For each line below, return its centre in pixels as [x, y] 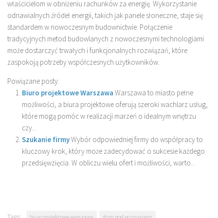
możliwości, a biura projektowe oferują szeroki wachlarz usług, [115, 104]
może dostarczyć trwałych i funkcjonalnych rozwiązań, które [97, 50]
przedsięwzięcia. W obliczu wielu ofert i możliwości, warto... [109, 163]
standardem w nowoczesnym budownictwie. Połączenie [90, 27]
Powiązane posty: [33, 81]
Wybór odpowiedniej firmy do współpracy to [137, 139]
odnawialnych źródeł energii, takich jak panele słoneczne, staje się [105, 15]
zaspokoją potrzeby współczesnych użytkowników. [83, 62]
